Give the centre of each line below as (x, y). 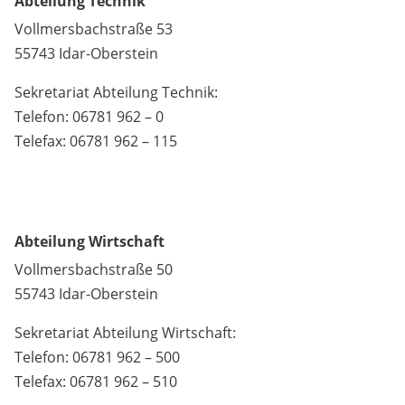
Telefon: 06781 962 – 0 (89, 117)
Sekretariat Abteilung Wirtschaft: (125, 333)
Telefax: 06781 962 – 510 (96, 381)
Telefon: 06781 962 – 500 (97, 357)
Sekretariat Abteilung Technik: (116, 92)
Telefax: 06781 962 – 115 (96, 141)
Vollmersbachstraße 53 (94, 29)
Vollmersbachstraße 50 (94, 269)
